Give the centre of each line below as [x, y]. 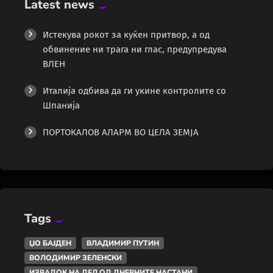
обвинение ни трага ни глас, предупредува [135, 49]
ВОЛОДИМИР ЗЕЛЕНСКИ [76, 257]
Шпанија [61, 105]
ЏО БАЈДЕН [50, 243]
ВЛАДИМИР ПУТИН [123, 243]
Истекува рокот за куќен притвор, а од [126, 34]
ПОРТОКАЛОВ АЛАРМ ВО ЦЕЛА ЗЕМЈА [121, 132]
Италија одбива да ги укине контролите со [134, 90]
